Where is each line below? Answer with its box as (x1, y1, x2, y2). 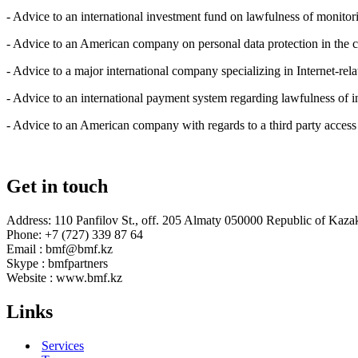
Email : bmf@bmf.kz (6, 242, 113, 257)
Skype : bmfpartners (6, 257, 108, 271)
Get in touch (6, 176, 108, 197)
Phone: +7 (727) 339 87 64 (6, 228, 143, 242)
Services (42, 338, 84, 352)
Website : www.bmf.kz (6, 271, 122, 285)
